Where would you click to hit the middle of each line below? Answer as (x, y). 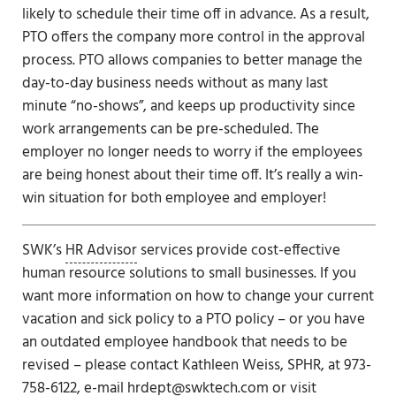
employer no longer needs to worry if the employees (192, 153)
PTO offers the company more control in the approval (193, 38)
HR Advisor (101, 251)
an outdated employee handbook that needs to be (184, 343)
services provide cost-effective (238, 251)
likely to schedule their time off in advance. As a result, (195, 15)
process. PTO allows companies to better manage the (192, 61)
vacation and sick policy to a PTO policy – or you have (193, 320)
